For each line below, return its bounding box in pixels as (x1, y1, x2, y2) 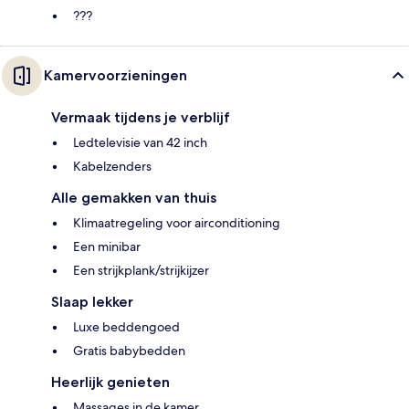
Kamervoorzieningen (44, 66, 187, 84)
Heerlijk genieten (51, 372, 170, 391)
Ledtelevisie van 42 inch (73, 133, 207, 151)
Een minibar (73, 237, 141, 255)
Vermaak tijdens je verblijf (51, 108, 230, 126)
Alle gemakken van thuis (51, 188, 216, 206)
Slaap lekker (51, 292, 133, 310)
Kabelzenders (73, 157, 152, 174)
